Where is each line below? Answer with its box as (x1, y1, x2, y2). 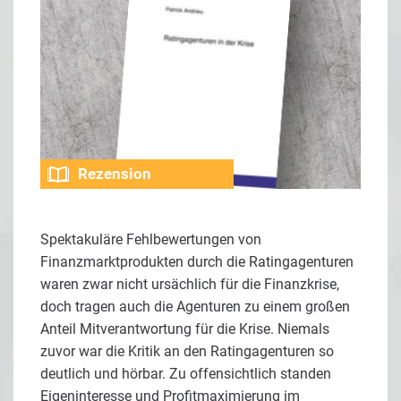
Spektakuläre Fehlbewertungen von (40, 230, 261, 248)
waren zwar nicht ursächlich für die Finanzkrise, (40, 275, 339, 293)
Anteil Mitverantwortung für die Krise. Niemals (40, 320, 329, 337)
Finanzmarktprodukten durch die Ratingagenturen (40, 252, 354, 270)
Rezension (78, 164, 151, 183)
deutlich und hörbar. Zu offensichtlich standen (40, 364, 331, 382)
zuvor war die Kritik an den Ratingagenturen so (40, 342, 334, 360)
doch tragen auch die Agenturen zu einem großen (40, 297, 350, 315)
